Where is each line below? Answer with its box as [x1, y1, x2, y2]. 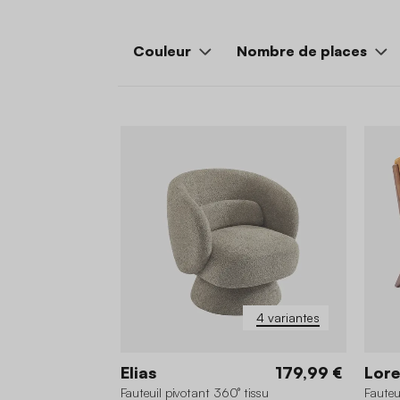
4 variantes [256, 309, 321, 325]
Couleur [133, 41, 191, 60]
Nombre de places [237, 41, 367, 60]
